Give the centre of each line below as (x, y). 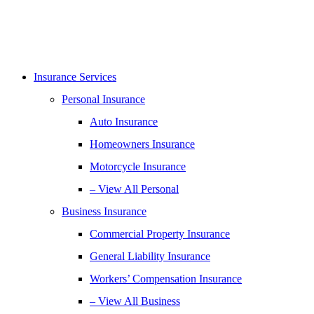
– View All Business (135, 301)
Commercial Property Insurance (160, 234)
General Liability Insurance (150, 256)
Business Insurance (104, 211)
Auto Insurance (124, 122)
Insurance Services (75, 77)
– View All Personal (134, 189)
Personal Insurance (103, 99)
